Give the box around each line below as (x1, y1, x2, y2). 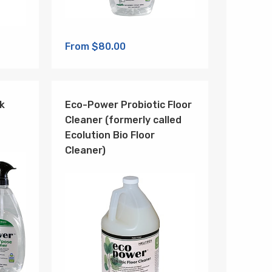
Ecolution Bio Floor (65, 129, 155, 141)
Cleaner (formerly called (65, 114, 182, 126)
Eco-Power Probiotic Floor (65, 99, 192, 111)
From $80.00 (65, 41, 126, 53)
